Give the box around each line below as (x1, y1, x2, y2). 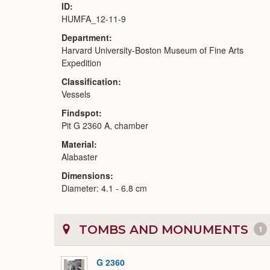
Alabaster (61, 151, 98, 163)
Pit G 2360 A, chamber (61, 119, 148, 131)
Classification (61, 75, 118, 87)
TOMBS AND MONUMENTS (75, 222, 252, 237)
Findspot (61, 107, 99, 119)
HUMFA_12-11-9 (61, 13, 126, 25)
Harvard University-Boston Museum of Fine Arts (61, 44, 243, 56)
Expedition (61, 57, 101, 69)
